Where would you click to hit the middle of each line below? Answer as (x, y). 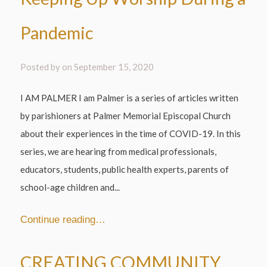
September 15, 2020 (114, 66)
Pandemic (57, 32)
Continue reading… (63, 219)
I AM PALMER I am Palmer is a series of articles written (130, 98)
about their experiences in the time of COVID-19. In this (131, 134)
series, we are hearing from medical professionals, (119, 152)
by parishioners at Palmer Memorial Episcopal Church (126, 116)
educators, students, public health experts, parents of (125, 170)
